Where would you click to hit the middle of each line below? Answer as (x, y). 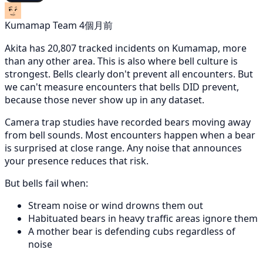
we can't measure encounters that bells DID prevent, (122, 87)
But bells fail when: (46, 183)
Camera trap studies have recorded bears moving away (128, 122)
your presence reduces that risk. (77, 161)
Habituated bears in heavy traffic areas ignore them (143, 218)
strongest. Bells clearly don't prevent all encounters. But (129, 74)
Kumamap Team (41, 25)
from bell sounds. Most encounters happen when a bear (130, 135)
